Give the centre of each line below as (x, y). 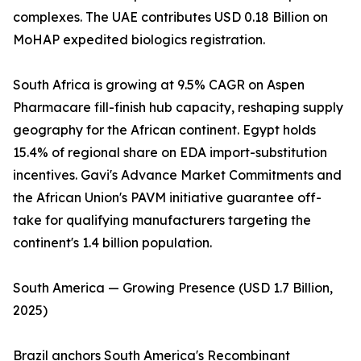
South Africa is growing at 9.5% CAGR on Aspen (159, 85)
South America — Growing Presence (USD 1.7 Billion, (173, 288)
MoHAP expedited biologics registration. (139, 40)
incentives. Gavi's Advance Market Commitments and (177, 175)
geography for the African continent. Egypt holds (164, 130)
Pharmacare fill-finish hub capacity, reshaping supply (178, 108)
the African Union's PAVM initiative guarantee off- (167, 198)
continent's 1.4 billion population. (112, 243)
